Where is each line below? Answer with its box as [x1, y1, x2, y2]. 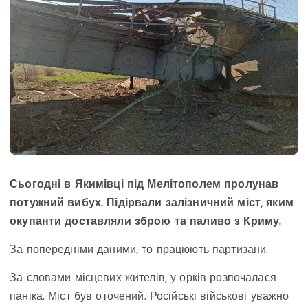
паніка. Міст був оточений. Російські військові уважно [10, 291, 289, 302]
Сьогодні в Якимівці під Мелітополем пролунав [10, 179, 279, 190]
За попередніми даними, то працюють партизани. [10, 244, 269, 256]
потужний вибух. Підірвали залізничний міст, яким [10, 197, 294, 209]
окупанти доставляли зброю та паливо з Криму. [10, 216, 282, 228]
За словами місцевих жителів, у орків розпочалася [10, 272, 276, 284]
